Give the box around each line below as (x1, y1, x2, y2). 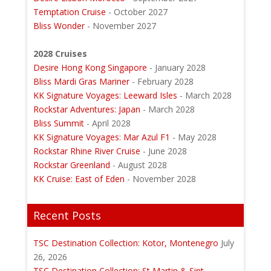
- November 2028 (124, 172, 196, 184)
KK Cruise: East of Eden (33, 172, 125, 184)
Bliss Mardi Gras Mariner (33, 75, 129, 87)
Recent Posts (33, 207, 101, 223)
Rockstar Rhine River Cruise (33, 145, 140, 157)
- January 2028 (146, 61, 206, 73)
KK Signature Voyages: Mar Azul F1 (33, 131, 170, 143)
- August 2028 (109, 158, 167, 171)
